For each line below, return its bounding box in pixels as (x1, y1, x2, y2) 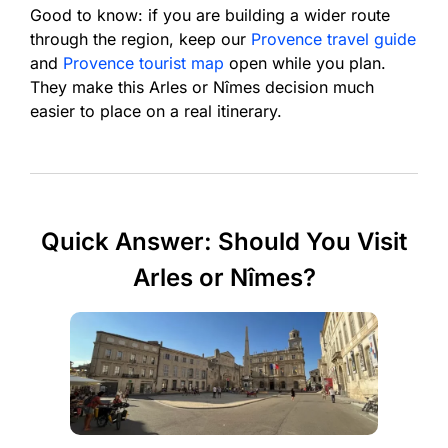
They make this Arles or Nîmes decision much (30, 76, 374, 97)
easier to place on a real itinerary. (30, 100, 282, 121)
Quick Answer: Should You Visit (41, 226, 407, 256)
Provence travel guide (251, 28, 416, 49)
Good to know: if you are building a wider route (30, 4, 390, 25)
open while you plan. (224, 52, 386, 73)
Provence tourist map (63, 52, 224, 73)
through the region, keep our (30, 28, 251, 49)
